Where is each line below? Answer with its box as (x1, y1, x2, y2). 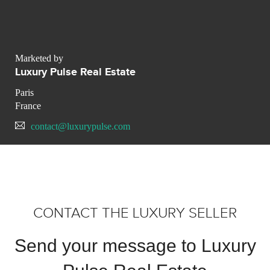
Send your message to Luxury (14, 236, 256, 256)
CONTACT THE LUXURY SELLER (33, 205, 237, 222)
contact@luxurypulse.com (31, 121, 130, 131)
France (15, 100, 41, 111)
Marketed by (15, 52, 63, 63)
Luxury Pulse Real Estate (15, 65, 136, 79)
